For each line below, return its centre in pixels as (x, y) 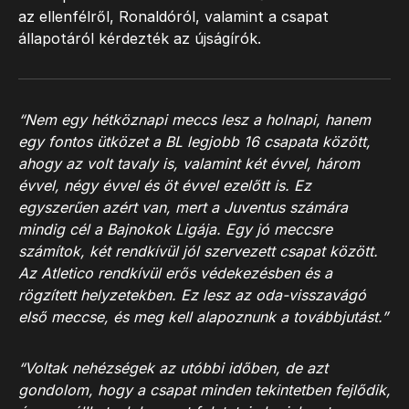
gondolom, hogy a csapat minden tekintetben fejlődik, (204, 390)
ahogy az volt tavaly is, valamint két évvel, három (189, 163)
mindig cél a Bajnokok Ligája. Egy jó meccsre (175, 229)
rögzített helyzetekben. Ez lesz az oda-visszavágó (192, 295)
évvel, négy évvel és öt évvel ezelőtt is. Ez (165, 185)
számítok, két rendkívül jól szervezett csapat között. (198, 251)
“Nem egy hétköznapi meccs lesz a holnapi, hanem (194, 120)
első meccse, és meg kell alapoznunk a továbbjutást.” (203, 317)
